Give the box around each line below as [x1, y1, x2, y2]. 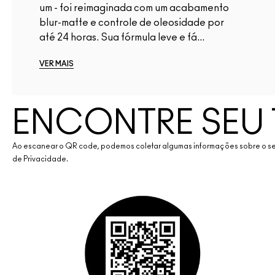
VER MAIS [39, 60, 74, 68]
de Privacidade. [12, 155, 68, 163]
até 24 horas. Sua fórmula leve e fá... [39, 33, 204, 43]
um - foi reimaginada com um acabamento [39, 3, 229, 14]
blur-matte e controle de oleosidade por [39, 18, 224, 28]
